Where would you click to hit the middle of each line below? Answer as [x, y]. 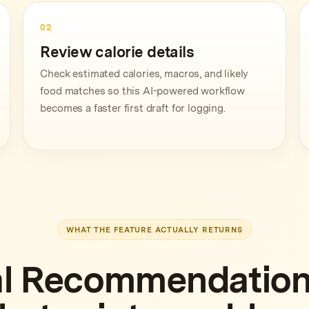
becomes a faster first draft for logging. [133, 108]
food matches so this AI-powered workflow [142, 91]
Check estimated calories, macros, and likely [144, 74]
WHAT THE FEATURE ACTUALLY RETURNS [154, 229]
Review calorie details [117, 52]
